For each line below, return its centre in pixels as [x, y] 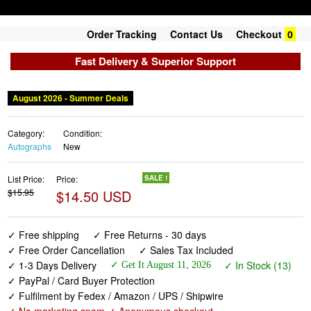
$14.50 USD [93, 196]
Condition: [82, 133]
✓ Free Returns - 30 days [149, 235]
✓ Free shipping [44, 235]
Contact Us [196, 34]
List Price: [26, 179]
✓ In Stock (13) [258, 265]
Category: [26, 133]
